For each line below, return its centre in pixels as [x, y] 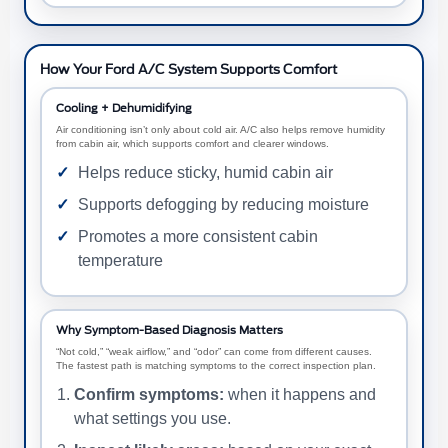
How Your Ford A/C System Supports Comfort [188, 69]
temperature [120, 260]
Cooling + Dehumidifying [124, 108]
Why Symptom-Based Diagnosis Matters [169, 330]
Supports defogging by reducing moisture [223, 204]
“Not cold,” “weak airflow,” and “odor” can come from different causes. [214, 351]
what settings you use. [152, 418]
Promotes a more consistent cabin [198, 236]
